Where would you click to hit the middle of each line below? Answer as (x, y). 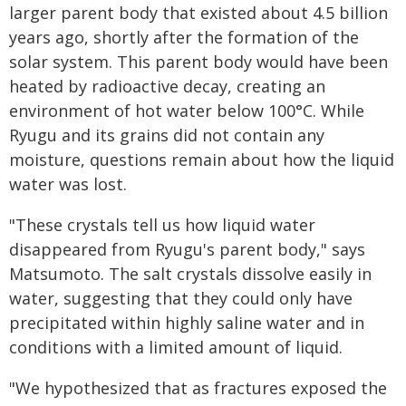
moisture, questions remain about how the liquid (202, 159)
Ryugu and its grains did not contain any (167, 135)
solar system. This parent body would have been (198, 62)
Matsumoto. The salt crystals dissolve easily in (190, 274)
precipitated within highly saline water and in (187, 323)
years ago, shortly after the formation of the (184, 37)
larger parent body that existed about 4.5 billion (198, 13)
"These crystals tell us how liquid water (162, 225)
